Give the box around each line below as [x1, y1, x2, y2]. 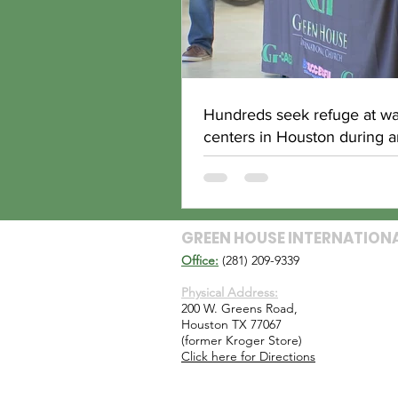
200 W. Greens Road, [181, 300, 298, 316]
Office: [181, 252, 219, 268]
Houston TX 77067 [181, 316, 282, 332]
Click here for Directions [181, 348, 315, 364]
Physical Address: [181, 284, 278, 300]
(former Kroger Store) [181, 332, 302, 348]
